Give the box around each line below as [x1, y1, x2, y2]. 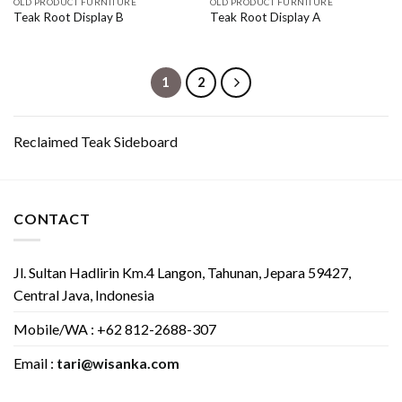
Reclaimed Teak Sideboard [13, 132, 178, 150]
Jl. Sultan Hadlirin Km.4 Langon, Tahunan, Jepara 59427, [13, 264, 351, 282]
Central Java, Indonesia [13, 286, 154, 304]
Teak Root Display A [209, 10, 320, 25]
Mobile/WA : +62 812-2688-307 [13, 320, 216, 338]
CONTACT [13, 209, 91, 227]
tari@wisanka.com [57, 354, 179, 372]
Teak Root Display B [13, 10, 124, 25]
